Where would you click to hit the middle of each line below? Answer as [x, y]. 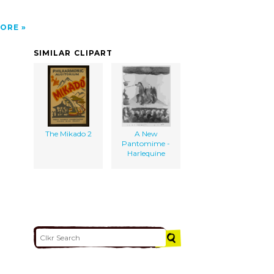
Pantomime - [146, 143]
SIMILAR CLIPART [73, 53]
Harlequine [146, 153]
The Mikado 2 [68, 133]
